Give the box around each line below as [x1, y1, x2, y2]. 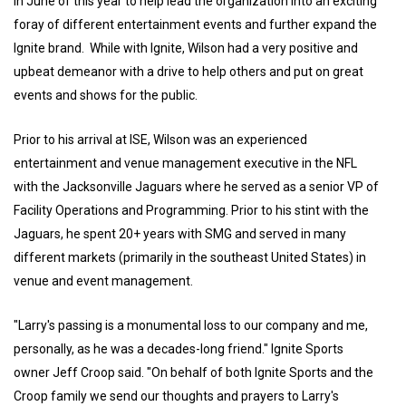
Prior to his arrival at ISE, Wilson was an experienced [14, 132, 307, 147]
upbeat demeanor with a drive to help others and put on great [14, 64, 363, 79]
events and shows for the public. [14, 88, 198, 102]
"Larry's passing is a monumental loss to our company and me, [14, 318, 368, 333]
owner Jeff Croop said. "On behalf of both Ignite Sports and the [14, 365, 373, 380]
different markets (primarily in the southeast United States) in [14, 250, 366, 265]
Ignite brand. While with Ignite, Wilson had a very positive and [14, 41, 358, 55]
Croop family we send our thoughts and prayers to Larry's [14, 389, 339, 403]
